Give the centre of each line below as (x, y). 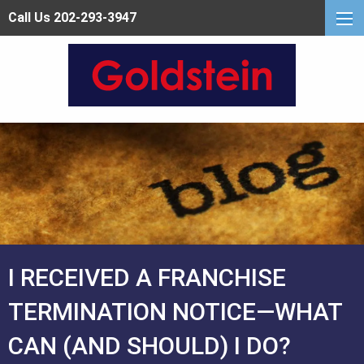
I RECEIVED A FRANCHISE (147, 278)
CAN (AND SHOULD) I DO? (149, 346)
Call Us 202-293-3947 (72, 17)
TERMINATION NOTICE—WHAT (175, 312)
